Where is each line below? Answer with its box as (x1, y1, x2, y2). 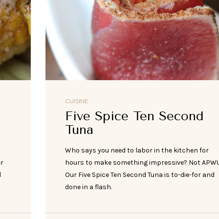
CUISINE (65, 97, 88, 105)
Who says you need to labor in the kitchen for (65, 146, 209, 154)
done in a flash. (65, 182, 115, 191)
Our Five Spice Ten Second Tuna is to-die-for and (65, 170, 215, 179)
